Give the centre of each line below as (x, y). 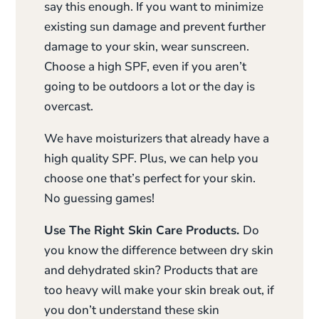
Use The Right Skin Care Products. (144, 230)
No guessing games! (100, 198)
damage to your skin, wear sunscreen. (147, 47)
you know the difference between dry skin (159, 250)
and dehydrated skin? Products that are (151, 270)
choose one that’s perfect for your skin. (150, 178)
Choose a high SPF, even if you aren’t (146, 67)
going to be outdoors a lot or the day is (150, 87)
